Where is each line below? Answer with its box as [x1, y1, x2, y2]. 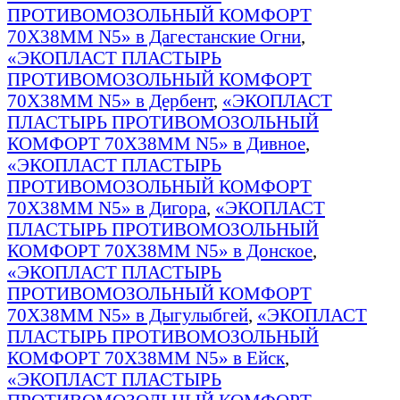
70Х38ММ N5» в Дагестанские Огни [7, 25, 301, 46]
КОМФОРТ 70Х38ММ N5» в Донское [7, 239, 312, 261]
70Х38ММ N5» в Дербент [7, 89, 213, 111]
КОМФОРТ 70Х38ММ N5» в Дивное [7, 132, 305, 154]
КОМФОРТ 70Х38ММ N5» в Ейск [7, 346, 285, 368]
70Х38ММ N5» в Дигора [7, 196, 206, 218]
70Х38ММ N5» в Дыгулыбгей [7, 304, 248, 325]
